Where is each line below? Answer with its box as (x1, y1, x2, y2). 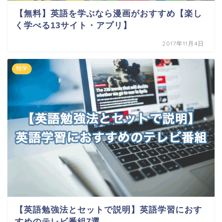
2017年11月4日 (162, 39, 205, 47)
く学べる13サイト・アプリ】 (15, 20, 132, 30)
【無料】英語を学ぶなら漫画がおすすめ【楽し (15, 8, 202, 18)
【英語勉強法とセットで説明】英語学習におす (15, 205, 202, 215)
